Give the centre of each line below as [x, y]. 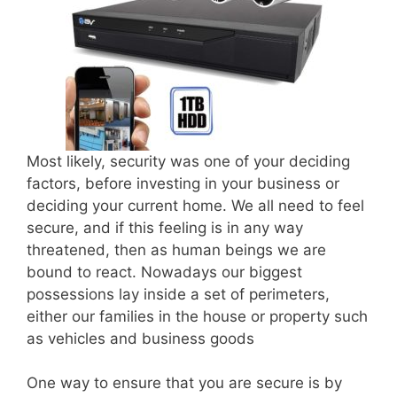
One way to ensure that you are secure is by [184, 383]
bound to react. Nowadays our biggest [164, 272]
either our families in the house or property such [197, 316]
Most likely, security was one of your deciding [188, 161]
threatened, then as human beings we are [176, 249]
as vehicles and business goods [140, 338]
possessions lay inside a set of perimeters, [178, 294]
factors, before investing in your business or [183, 183]
